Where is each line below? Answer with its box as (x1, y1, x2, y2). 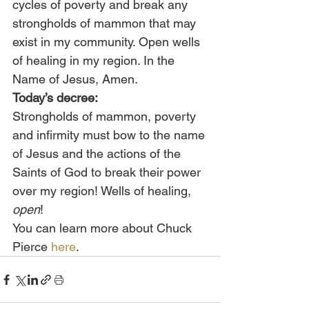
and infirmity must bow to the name (12, 128, 208, 142)
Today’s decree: (12, 90, 98, 105)
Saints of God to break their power (12, 165, 204, 179)
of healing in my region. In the (12, 53, 178, 68)
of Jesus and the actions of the (12, 146, 184, 161)
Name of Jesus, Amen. (12, 72, 138, 86)
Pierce (12, 239, 51, 254)
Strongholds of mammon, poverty (12, 109, 199, 123)
